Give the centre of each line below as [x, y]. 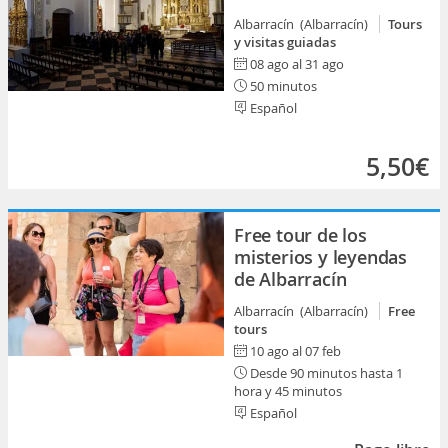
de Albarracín [290, 279]
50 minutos [282, 86]
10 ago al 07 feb [295, 351]
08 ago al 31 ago [297, 64]
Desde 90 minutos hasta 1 [325, 373]
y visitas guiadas [285, 42]
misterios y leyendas [321, 257]
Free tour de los [300, 235]
